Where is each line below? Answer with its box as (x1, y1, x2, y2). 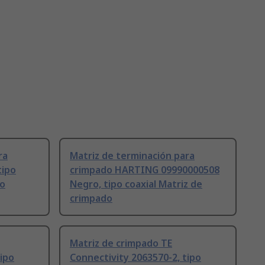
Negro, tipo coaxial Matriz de (70, 177, 202, 191)
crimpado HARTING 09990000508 (70, 163, 219, 177)
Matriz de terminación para (70, 149, 195, 163)
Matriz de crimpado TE (70, 237, 172, 250)
